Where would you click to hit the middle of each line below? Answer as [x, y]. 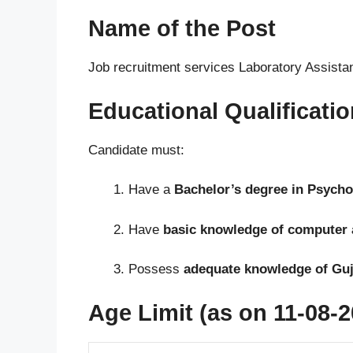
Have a [151, 190]
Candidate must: [136, 150]
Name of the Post [182, 29]
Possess [156, 269]
